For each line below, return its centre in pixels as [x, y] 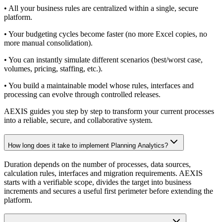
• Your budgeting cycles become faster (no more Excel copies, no [106, 34]
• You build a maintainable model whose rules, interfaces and [99, 86]
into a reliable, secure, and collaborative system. [78, 120]
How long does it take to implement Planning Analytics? [88, 145]
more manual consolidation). [48, 43]
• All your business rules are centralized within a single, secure [101, 8]
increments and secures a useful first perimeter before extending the [109, 191]
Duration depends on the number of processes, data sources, [97, 164]
